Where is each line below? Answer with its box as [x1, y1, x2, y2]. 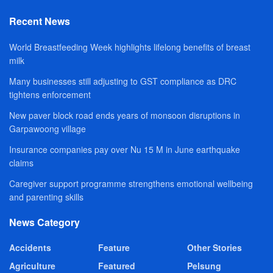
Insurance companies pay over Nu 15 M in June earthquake [9, 143, 240, 156]
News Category [9, 215, 80, 230]
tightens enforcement [9, 88, 91, 101]
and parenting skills [9, 191, 83, 204]
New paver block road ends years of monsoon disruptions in [9, 109, 240, 122]
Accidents [9, 241, 51, 254]
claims [9, 157, 34, 169]
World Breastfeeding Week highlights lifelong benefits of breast [9, 41, 250, 54]
